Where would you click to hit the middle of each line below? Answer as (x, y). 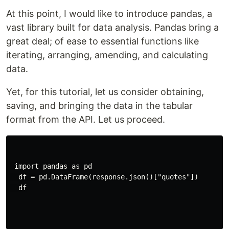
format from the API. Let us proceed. (86, 119)
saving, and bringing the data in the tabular (99, 105)
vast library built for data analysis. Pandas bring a (112, 27)
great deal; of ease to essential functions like (102, 41)
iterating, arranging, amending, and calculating (107, 55)
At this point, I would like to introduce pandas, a (109, 13)
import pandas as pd (51, 166)
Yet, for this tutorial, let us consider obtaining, (105, 91)
